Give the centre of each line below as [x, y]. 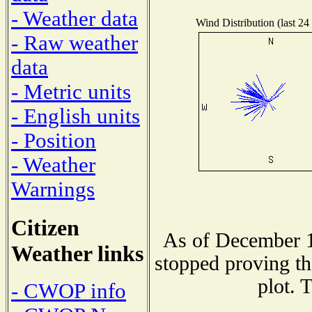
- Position [54, 140]
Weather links [77, 253]
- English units [76, 116]
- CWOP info [69, 291]
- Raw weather [75, 43]
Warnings [53, 189]
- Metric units [71, 92]
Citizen [45, 227]
